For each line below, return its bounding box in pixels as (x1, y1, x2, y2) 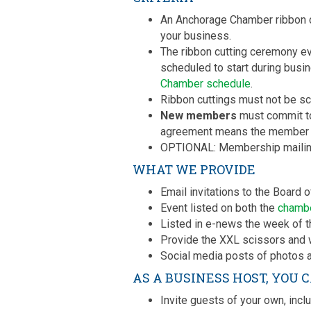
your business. (160, 29, 231, 43)
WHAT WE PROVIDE (133, 161, 255, 178)
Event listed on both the (160, 201, 278, 215)
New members (160, 109, 237, 123)
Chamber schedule (160, 77, 251, 91)
